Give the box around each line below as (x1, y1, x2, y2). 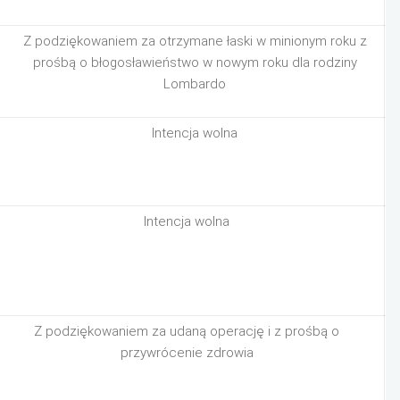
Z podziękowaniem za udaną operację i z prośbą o (34, 323, 339, 339)
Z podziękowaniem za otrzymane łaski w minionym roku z (22, 33, 367, 49)
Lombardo (163, 76, 227, 92)
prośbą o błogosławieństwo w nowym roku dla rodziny (32, 54, 357, 71)
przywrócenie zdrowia (120, 345, 254, 361)
